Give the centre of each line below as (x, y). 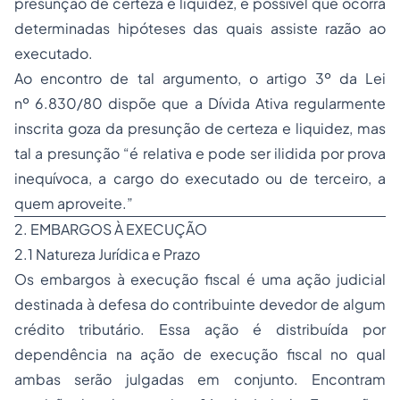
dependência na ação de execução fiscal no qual (200, 354)
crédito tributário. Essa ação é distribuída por (200, 329)
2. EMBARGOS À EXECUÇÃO (111, 229)
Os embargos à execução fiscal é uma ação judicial (200, 279)
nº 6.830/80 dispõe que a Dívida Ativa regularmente (200, 103)
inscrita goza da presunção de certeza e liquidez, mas (200, 128)
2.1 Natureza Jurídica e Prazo (107, 254)
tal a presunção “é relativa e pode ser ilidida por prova (200, 153)
